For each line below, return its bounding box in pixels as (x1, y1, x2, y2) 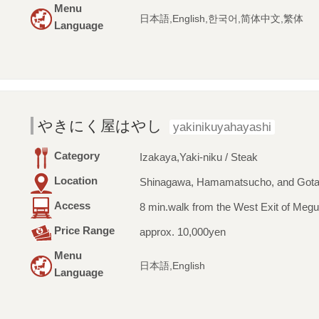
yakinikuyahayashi (172, 120, 271, 135)
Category (53, 150, 100, 162)
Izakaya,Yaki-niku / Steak (139, 151, 258, 164)
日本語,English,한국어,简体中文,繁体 (139, 14, 303, 25)
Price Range (53, 224, 115, 237)
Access (53, 199, 90, 212)
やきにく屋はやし (37, 117, 162, 135)
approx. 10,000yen (139, 226, 226, 239)
